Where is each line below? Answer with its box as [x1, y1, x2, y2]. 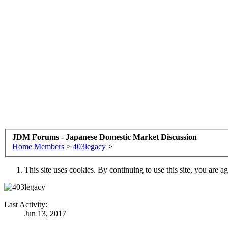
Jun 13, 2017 [24, 209, 66, 218]
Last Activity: [4, 199, 47, 209]
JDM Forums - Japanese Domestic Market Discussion [12, 132, 197, 141]
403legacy [73, 141, 106, 151]
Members [34, 141, 64, 151]
